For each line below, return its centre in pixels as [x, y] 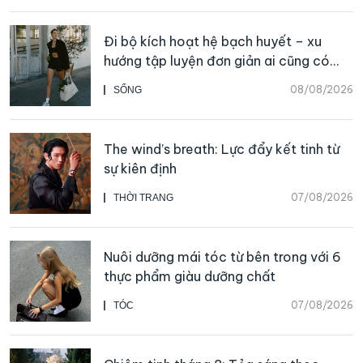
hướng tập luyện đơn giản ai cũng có [217, 60]
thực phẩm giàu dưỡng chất [190, 276]
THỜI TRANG [143, 197]
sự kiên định [140, 168]
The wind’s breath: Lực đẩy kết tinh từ [222, 149]
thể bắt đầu [141, 80]
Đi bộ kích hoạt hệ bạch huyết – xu [213, 41]
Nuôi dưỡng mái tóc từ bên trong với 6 [222, 256]
